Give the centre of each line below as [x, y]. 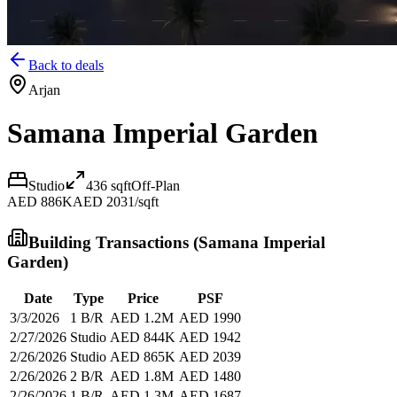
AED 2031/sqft [116, 201]
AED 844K [143, 338]
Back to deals [66, 65]
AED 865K [143, 357]
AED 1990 [210, 318]
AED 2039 [210, 357]
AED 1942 [210, 338]
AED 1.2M [142, 318]
